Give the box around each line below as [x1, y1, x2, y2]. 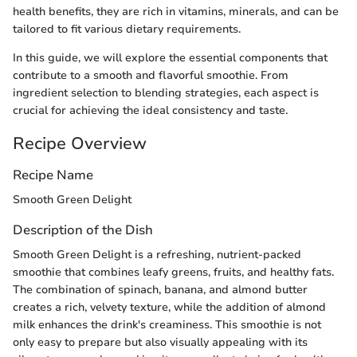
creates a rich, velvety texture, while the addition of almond [13, 300, 326, 316]
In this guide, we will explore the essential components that [13, 49, 328, 65]
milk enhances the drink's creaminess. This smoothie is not [13, 317, 321, 333]
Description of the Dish [13, 221, 153, 240]
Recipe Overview [13, 131, 147, 155]
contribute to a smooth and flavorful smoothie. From [13, 67, 288, 83]
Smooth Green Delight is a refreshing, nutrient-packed [13, 247, 301, 263]
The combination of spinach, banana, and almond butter [13, 282, 308, 298]
